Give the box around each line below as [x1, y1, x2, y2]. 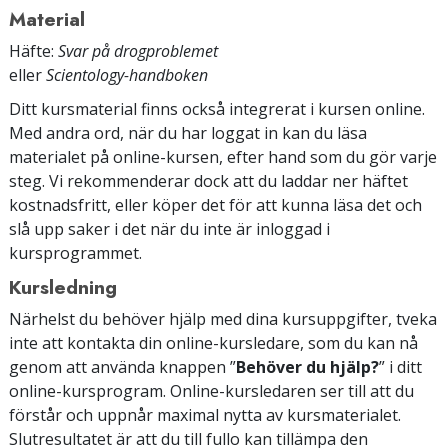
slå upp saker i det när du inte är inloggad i [9, 217, 330, 240]
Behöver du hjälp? [236, 355, 379, 378]
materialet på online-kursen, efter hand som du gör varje [9, 145, 437, 168]
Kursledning [9, 272, 117, 301]
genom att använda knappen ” [9, 355, 236, 378]
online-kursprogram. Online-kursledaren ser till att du [9, 379, 414, 402]
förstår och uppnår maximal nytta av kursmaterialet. [9, 403, 401, 426]
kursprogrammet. [9, 241, 142, 264]
